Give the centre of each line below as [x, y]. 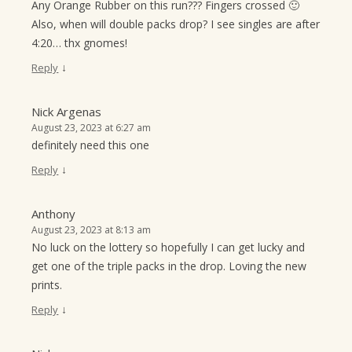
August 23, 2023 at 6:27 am [92, 128]
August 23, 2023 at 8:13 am [92, 230]
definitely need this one [91, 145]
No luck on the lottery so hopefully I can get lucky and [169, 247]
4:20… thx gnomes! [80, 43]
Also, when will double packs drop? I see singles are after [176, 24]
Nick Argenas [67, 112]
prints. [47, 285]
